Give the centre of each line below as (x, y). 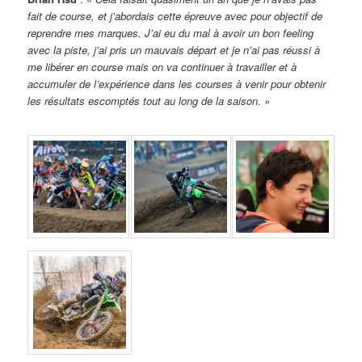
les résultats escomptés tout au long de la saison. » (149, 101)
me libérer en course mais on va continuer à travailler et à (162, 67)
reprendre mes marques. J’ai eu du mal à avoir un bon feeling (171, 33)
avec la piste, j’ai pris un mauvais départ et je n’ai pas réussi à (174, 50)
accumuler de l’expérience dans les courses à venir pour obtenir (177, 84)
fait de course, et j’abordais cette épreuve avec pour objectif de (175, 16)
